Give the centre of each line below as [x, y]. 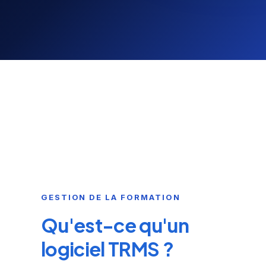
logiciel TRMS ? [107, 249]
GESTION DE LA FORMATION [110, 197]
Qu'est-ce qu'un [115, 225]
